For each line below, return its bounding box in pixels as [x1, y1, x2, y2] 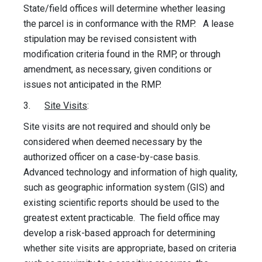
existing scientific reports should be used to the [23, 197, 219, 209]
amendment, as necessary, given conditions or [23, 64, 212, 75]
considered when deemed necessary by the [23, 136, 202, 148]
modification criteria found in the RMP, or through [23, 49, 220, 60]
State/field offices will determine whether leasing [23, 3, 225, 15]
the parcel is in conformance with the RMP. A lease [23, 18, 234, 30]
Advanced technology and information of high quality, [23, 167, 237, 178]
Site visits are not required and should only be [23, 121, 211, 133]
